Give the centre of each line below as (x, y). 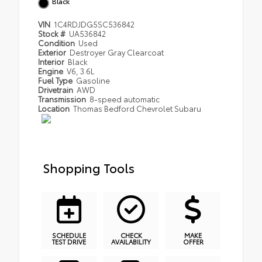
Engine (51, 70)
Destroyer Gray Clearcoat (117, 52)
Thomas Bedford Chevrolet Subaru (137, 108)
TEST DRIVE (69, 242)
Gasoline (93, 80)
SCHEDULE (69, 235)
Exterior (53, 52)
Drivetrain (56, 89)
